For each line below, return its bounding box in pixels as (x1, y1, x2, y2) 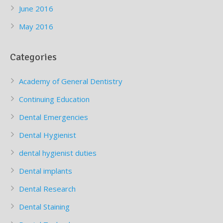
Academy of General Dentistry (19, 76, 122, 87)
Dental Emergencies (19, 112, 88, 122)
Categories (10, 51, 57, 64)
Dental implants (19, 166, 72, 176)
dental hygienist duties (19, 148, 97, 158)
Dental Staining (19, 202, 70, 212)
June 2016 (19, 3, 53, 14)
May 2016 (19, 21, 53, 32)
